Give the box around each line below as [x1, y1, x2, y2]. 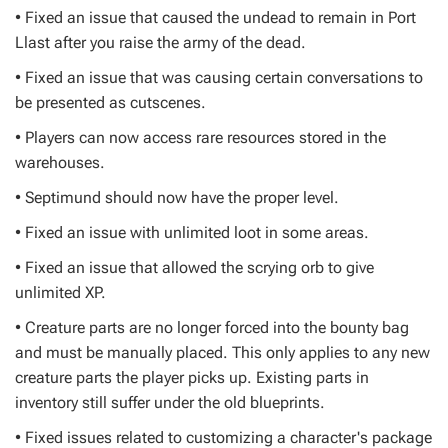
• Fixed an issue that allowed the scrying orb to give [15, 258, 374, 277]
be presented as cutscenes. [15, 93, 206, 112]
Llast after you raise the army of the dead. [15, 33, 306, 52]
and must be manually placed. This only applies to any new [15, 343, 430, 362]
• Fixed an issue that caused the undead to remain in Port [15, 8, 416, 27]
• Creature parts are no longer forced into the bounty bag [15, 318, 409, 337]
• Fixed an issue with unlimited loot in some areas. [15, 223, 369, 242]
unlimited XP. [15, 283, 106, 302]
